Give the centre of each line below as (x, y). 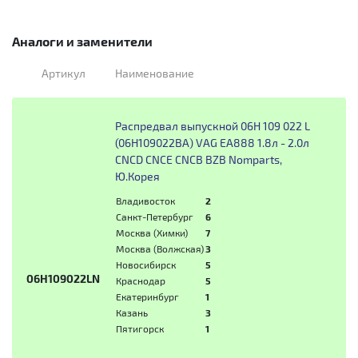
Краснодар (140, 281)
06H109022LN (64, 279)
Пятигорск (139, 329)
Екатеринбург (147, 297)
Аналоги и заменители (82, 42)
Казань (131, 313)
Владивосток (145, 201)
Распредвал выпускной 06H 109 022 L (212, 126)
